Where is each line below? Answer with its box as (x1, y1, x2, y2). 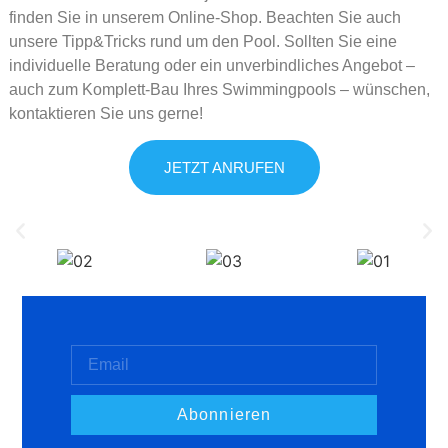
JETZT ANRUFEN (163, 159, 285, 177)
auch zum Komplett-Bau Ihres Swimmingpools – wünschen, (8, 80, 430, 98)
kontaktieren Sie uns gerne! (8, 104, 207, 122)
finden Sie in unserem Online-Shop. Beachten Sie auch (8, 8, 401, 26)
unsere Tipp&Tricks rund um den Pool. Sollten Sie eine (8, 32, 397, 50)
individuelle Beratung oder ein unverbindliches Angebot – (8, 56, 415, 74)
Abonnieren (176, 405, 272, 423)
